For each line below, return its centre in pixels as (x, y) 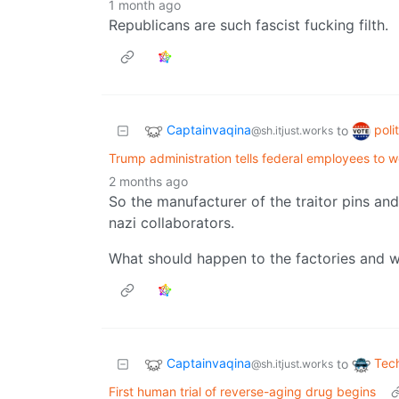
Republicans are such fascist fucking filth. (248, 25)
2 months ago (148, 182)
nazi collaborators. (171, 223)
